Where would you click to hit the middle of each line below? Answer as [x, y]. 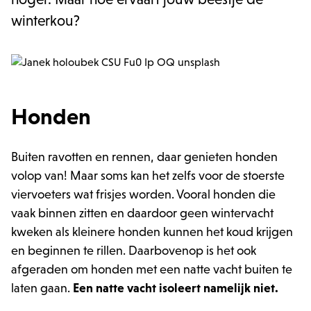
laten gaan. [42, 288]
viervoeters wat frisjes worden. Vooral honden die [143, 194]
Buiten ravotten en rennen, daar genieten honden [144, 157]
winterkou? [45, 21]
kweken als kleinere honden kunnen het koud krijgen [152, 232]
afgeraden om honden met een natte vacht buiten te [152, 269]
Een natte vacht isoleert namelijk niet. [176, 288]
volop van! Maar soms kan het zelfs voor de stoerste [148, 176]
